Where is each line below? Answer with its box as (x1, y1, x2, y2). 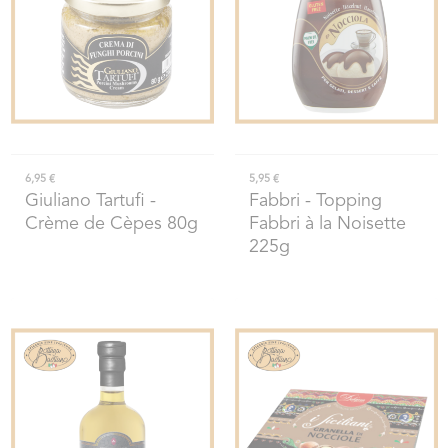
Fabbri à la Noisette (248, 215, 406, 234)
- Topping (299, 192, 382, 211)
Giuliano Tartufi (24, 192, 145, 211)
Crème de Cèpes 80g (24, 215, 198, 234)
